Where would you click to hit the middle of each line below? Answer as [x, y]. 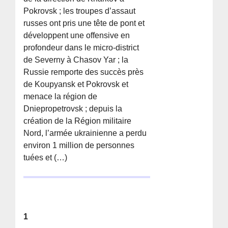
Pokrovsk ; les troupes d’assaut [80, 11]
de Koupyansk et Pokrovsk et [76, 84]
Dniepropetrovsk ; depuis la [73, 108]
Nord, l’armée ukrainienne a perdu [85, 133]
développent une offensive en [77, 35]
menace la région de [61, 96]
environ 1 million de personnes [79, 145]
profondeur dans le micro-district [81, 47]
